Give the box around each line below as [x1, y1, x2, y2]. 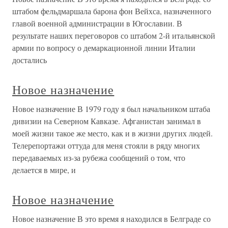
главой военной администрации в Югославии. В [12, 18, 182, 29]
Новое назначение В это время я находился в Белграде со [12, 213, 211, 224]
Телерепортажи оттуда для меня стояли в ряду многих [12, 140, 200, 151]
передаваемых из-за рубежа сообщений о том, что [12, 152, 185, 163]
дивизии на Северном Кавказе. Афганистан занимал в [12, 116, 201, 127]
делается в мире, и [12, 164, 76, 176]
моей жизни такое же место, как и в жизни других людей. [12, 128, 213, 139]
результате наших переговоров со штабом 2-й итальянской [12, 30, 215, 41]
